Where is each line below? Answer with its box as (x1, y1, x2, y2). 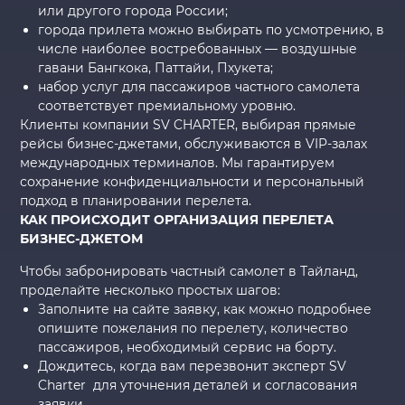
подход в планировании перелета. (20, 193, 252, 210)
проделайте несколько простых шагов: (20, 282, 281, 299)
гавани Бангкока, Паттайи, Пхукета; (38, 60, 274, 77)
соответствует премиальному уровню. (38, 98, 297, 115)
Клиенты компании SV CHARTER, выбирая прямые (20, 117, 357, 134)
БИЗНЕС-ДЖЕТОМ (20, 231, 144, 248)
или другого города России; (38, 3, 229, 20)
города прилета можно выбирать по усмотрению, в (38, 22, 385, 39)
